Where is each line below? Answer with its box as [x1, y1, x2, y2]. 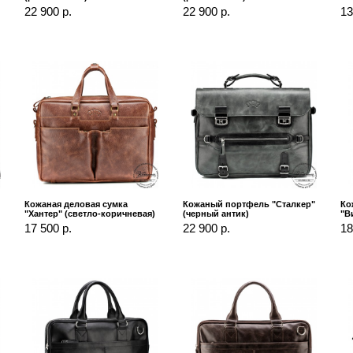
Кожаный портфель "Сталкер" [182, 199, 315, 209]
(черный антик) [182, 208, 249, 218]
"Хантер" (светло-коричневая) [24, 208, 155, 218]
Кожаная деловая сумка [24, 199, 128, 209]
